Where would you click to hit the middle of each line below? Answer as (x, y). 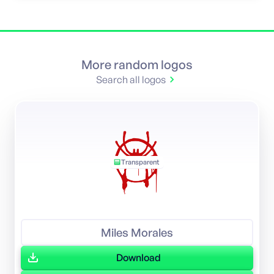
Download (138, 257)
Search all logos (131, 79)
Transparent (140, 162)
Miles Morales (137, 232)
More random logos (137, 64)
